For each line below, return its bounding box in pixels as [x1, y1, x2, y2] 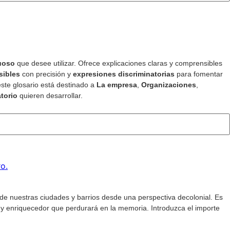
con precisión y [20, 70, 73, 79]
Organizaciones [141, 81, 196, 89]
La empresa [97, 81, 137, 89]
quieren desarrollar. [17, 91, 83, 100]
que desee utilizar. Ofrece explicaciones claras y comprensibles [15, 59, 222, 68]
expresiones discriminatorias [73, 70, 175, 79]
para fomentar [175, 70, 223, 79]
